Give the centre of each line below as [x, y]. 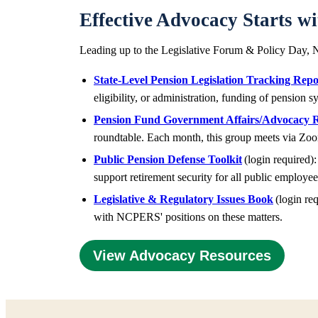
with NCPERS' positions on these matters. [190, 217]
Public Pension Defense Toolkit [168, 159]
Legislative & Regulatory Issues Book [183, 199]
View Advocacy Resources [182, 256]
